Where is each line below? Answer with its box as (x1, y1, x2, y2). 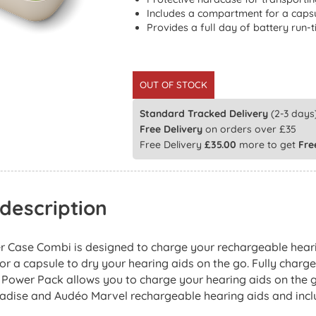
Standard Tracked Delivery (139, 107, 271, 120)
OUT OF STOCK (139, 78, 207, 90)
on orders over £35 (202, 122, 296, 135)
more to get (236, 138, 298, 151)
